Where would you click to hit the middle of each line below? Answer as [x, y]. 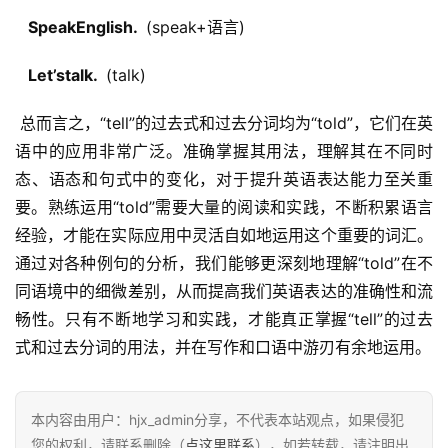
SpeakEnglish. [80, 27]
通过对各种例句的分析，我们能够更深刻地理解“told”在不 [224, 263]
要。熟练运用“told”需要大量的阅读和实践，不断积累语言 [224, 207]
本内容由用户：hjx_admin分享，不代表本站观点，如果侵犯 [217, 420]
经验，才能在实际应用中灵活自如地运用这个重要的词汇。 [224, 235]
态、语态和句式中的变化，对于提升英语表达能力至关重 [224, 179]
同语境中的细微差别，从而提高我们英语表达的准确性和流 [224, 291]
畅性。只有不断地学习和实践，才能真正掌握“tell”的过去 [224, 319]
